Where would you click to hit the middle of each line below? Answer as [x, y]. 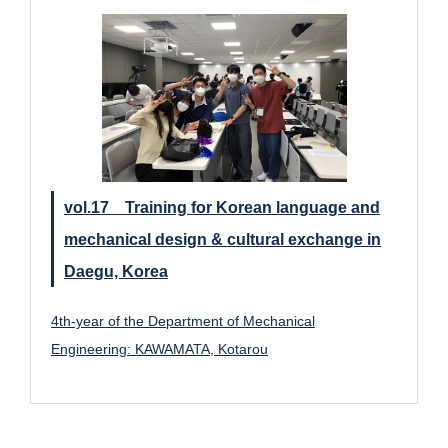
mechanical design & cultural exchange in [222, 239]
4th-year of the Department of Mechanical [183, 321]
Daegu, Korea [116, 271]
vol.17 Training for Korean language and [222, 207]
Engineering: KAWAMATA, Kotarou [159, 349]
